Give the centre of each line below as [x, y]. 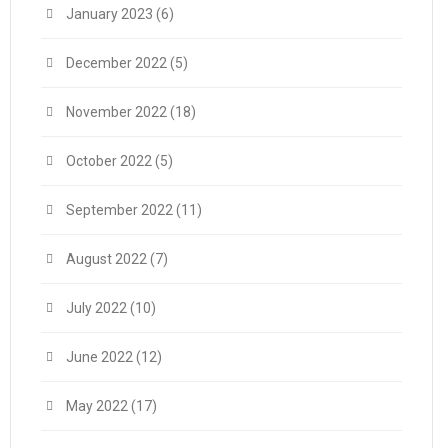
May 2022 [97, 406]
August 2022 [106, 259]
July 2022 [96, 308]
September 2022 [119, 210]
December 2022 [116, 63]
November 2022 [116, 112]
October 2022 [109, 161]
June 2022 [99, 357]
